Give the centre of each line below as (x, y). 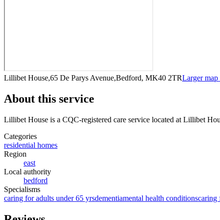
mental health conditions (160, 198)
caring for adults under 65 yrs (49, 198)
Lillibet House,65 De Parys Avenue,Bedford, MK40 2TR (93, 78)
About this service (49, 98)
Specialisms (22, 189)
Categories (20, 136)
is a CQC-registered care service (99, 119)
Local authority (27, 171)
